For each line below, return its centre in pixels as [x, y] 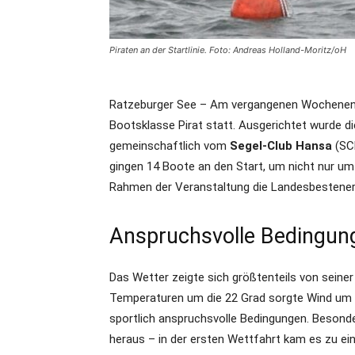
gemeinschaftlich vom [170, 146]
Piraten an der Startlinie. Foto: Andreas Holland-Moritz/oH [228, 50]
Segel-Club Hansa [281, 146]
